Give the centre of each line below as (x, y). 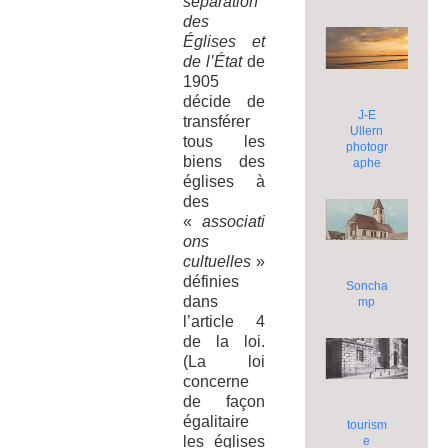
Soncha (366, 285)
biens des (224, 161)
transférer (216, 121)
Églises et (224, 41)
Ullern (367, 130)
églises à (224, 181)
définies (210, 281)
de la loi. (224, 341)
